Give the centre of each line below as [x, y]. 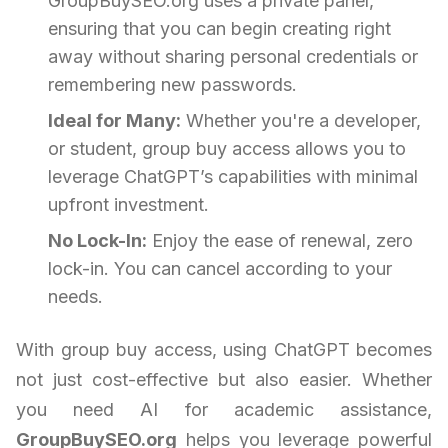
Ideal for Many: [114, 121]
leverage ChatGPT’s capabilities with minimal [233, 177]
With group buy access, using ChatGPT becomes [224, 350]
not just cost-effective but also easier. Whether [224, 380]
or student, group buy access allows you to [227, 149]
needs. [75, 297]
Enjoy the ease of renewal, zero [280, 241]
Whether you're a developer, [301, 121]
